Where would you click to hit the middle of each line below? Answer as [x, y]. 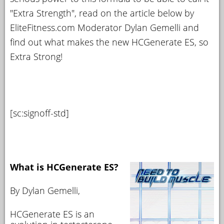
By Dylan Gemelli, [45, 190]
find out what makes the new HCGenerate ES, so [109, 42]
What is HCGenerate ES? [64, 167]
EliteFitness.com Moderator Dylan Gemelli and [104, 27]
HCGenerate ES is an [52, 214]
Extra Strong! [36, 56]
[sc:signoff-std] [39, 113]
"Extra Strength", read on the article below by [102, 13]
